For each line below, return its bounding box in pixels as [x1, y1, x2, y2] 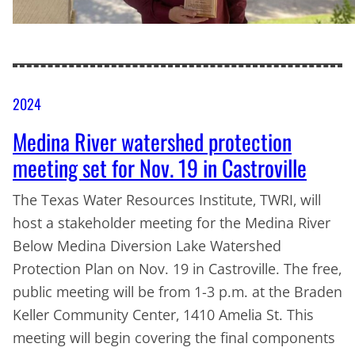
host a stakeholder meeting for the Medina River [13, 212, 330, 232]
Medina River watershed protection [13, 124, 292, 158]
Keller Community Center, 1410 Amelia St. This [13, 304, 314, 324]
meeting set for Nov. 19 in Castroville [13, 151, 307, 184]
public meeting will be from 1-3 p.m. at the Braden [13, 281, 342, 301]
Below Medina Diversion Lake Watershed [13, 235, 281, 255]
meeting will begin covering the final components [13, 327, 335, 347]
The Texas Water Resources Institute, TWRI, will [13, 189, 321, 209]
